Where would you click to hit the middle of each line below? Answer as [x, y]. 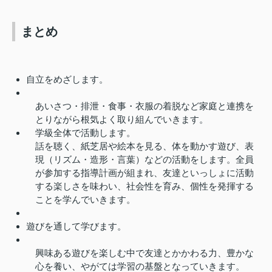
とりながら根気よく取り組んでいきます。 [121, 119]
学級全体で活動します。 [80, 132]
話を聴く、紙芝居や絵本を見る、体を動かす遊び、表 [144, 146]
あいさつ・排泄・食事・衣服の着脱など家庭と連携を [144, 106]
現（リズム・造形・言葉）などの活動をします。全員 [144, 159]
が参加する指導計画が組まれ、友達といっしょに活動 [144, 172]
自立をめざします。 [67, 79]
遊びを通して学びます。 [76, 226]
